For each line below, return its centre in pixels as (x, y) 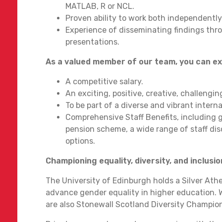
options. (81, 141)
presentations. (92, 42)
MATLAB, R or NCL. (100, 6)
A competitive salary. (105, 81)
